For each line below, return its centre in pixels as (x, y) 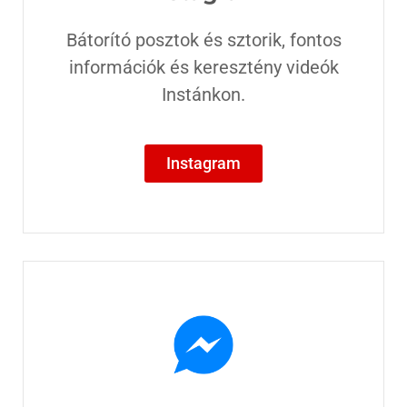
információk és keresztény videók (203, 67)
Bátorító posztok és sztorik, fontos (203, 40)
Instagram (203, 163)
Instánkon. (203, 94)
